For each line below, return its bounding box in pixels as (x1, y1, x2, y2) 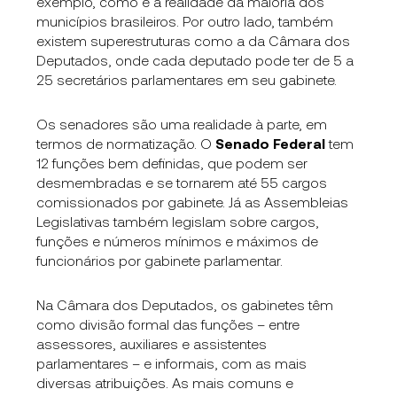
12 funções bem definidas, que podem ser (36, 153, 308, 171)
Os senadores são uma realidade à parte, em (36, 114, 328, 132)
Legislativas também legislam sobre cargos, (36, 212, 320, 230)
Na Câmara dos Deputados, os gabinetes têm (36, 295, 334, 313)
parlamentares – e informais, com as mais (36, 354, 307, 371)
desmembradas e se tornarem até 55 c (36, 173, 291, 191)
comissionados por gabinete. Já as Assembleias (36, 192, 349, 210)
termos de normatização (36, 134, 195, 152)
